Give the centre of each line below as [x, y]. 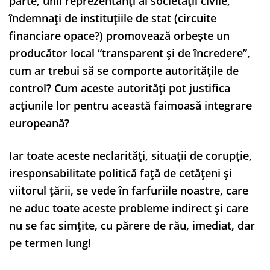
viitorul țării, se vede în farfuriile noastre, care [129, 190]
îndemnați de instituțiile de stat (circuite [113, 18]
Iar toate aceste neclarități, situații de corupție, [130, 155]
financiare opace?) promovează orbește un [119, 35]
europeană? [39, 123]
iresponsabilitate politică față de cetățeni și [121, 173]
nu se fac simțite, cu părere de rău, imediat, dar [132, 225]
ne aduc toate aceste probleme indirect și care [129, 208]
